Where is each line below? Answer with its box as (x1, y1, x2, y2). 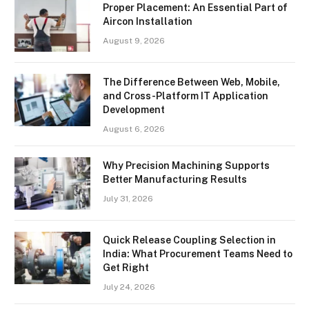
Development (103, 103, 165, 115)
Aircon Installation (103, 15, 192, 27)
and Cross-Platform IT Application (103, 90, 268, 101)
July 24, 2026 (103, 281, 155, 292)
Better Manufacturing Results (103, 173, 247, 185)
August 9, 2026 (103, 35, 165, 46)
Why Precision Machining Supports (103, 159, 270, 171)
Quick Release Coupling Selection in (103, 234, 276, 246)
